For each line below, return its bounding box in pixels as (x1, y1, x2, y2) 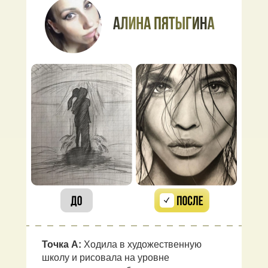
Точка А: (42, 239, 84, 249)
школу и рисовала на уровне (42, 252, 169, 263)
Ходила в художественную (84, 239, 202, 249)
